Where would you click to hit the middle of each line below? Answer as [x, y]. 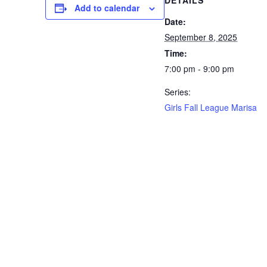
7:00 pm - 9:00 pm [199, 69]
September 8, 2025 [201, 37]
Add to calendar [107, 8]
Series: [178, 92]
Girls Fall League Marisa [211, 107]
